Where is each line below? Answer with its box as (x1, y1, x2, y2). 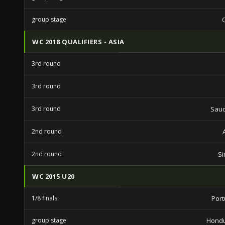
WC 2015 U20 (32, 172, 75, 181)
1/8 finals (32, 194, 57, 202)
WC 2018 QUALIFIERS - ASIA (32, 37, 125, 46)
